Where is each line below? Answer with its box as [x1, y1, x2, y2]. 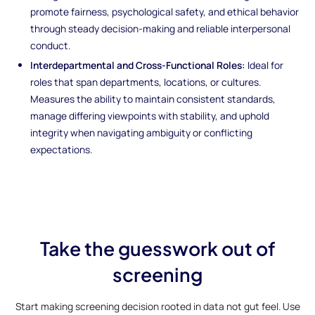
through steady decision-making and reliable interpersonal [30, 22, 291, 36]
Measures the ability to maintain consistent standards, [30, 91, 276, 105]
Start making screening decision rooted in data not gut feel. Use [15, 299, 300, 313]
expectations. [30, 142, 93, 156]
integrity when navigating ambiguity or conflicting [30, 125, 253, 139]
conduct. [30, 39, 71, 53]
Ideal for [245, 58, 284, 72]
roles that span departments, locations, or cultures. [30, 75, 262, 89]
